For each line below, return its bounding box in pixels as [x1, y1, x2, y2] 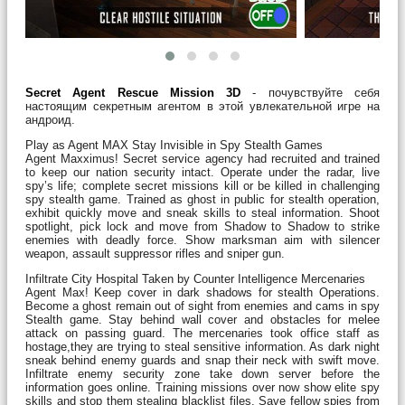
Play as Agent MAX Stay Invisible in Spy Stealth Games [25, 137, 323, 152]
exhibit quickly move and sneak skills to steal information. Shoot [25, 205, 380, 220]
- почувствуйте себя [240, 85, 381, 99]
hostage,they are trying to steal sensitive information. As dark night [25, 339, 380, 353]
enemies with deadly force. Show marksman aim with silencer [25, 232, 380, 247]
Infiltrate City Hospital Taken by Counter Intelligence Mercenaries [25, 271, 365, 286]
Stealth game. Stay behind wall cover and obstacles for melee [25, 312, 380, 326]
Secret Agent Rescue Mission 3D [25, 85, 241, 99]
